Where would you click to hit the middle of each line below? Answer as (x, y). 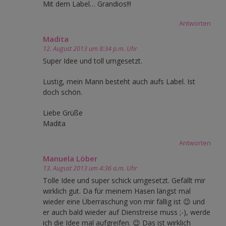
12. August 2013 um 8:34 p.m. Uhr (90, 48)
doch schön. (63, 92)
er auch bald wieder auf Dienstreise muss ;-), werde (127, 212)
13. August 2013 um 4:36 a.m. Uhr (90, 168)
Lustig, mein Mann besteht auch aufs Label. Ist (119, 81)
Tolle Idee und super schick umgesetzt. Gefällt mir (124, 180)
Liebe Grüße (63, 112)
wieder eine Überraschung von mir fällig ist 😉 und (124, 201)
